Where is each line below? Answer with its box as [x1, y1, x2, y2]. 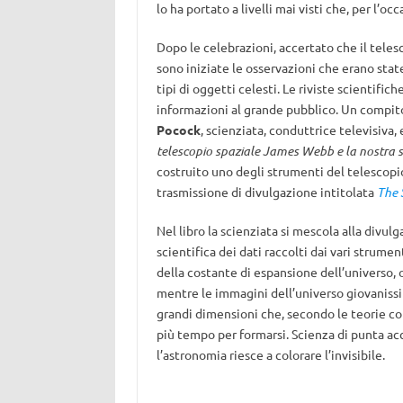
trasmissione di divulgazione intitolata [156, 184, 377, 200]
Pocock [156, 121, 201, 138]
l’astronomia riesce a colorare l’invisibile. [156, 346, 385, 363]
